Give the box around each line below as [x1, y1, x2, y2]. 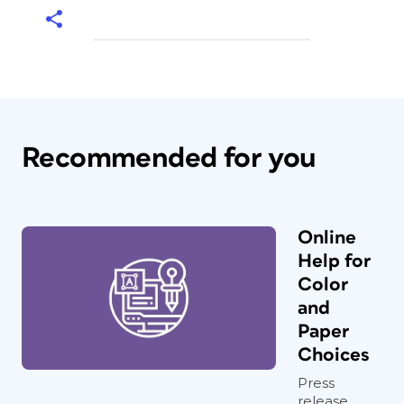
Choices [298, 345, 370, 364]
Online [298, 228, 356, 247]
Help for [298, 252, 371, 271]
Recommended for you [22, 143, 317, 173]
